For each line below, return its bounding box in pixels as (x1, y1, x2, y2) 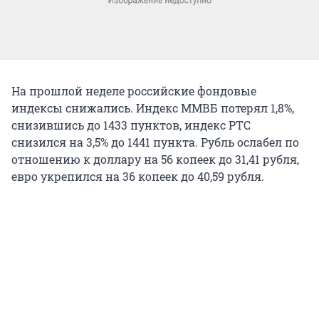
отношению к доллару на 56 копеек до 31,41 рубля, (11, 151, 299, 167)
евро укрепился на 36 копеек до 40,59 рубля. (11, 168, 264, 184)
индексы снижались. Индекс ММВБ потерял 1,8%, (11, 100, 294, 115)
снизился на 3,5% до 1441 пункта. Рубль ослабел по (11, 134, 299, 150)
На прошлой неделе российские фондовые (11, 83, 256, 98)
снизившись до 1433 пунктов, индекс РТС (11, 117, 251, 132)
